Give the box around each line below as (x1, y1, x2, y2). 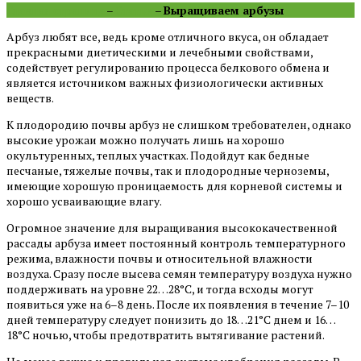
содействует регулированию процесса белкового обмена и (6, 59, 330, 75)
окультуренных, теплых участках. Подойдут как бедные (6, 147, 309, 163)
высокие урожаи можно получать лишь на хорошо (6, 131, 284, 147)
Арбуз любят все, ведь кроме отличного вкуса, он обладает (6, 28, 329, 44)
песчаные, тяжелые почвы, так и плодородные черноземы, (6, 162, 329, 178)
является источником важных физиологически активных (6, 74, 323, 90)
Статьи (115, 2, 153, 18)
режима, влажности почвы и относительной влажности (6, 250, 313, 266)
